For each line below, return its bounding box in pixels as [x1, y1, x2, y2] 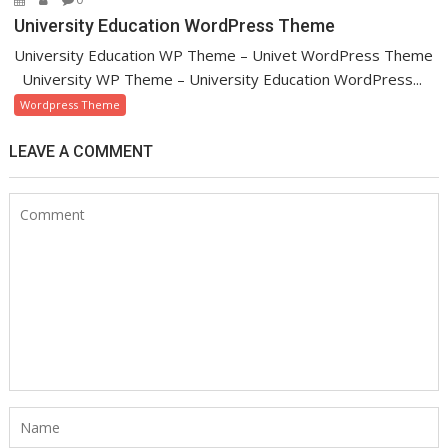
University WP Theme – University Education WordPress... [14, 68, 423, 89]
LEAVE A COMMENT [9, 141, 154, 161]
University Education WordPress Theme [14, 14, 336, 36]
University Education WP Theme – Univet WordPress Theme [14, 44, 434, 65]
